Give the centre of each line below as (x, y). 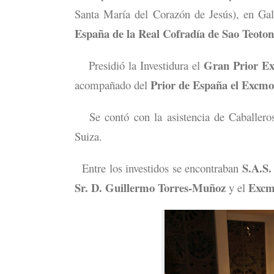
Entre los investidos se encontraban (158, 168)
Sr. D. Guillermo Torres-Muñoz (150, 187)
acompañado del (113, 85)
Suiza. (88, 136)
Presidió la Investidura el (146, 65)
